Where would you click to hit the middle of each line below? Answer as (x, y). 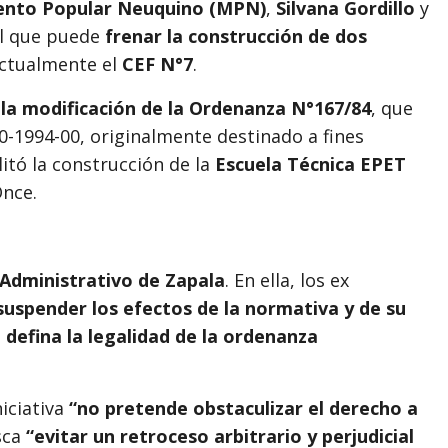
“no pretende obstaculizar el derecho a (243, 407)
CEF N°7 (157, 63)
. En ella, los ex (287, 279)
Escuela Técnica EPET (310, 163)
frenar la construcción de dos (236, 35)
